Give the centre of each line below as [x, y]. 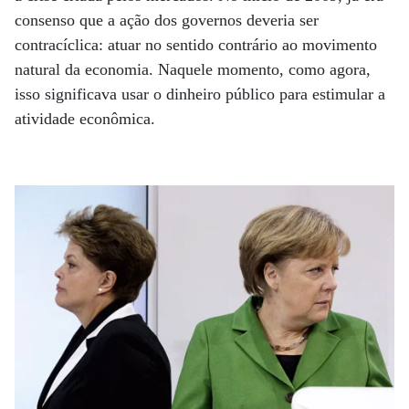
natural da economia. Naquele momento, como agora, [193, 69]
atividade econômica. [87, 119]
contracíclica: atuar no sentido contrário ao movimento [196, 45]
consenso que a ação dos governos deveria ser [167, 20]
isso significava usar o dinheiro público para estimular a [200, 94]
